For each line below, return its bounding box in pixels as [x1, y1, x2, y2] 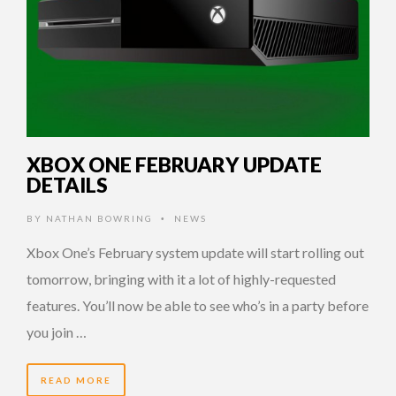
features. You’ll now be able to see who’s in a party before [27, 296, 369, 314]
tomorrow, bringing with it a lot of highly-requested [27, 270, 336, 287]
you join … [27, 323, 87, 340]
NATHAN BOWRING [46, 212, 153, 224]
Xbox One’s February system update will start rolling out [27, 243, 364, 261]
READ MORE [41, 374, 111, 385]
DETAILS [27, 171, 108, 197]
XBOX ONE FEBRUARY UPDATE [27, 151, 322, 177]
